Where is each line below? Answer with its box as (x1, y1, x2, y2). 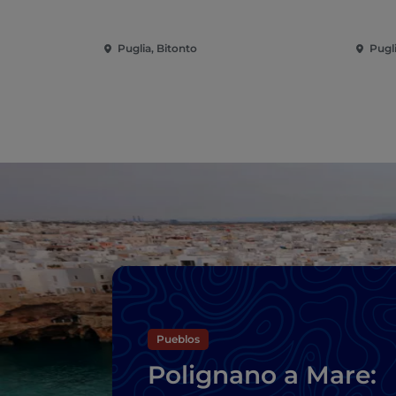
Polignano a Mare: (148, 359, 377, 390)
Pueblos (156, 331, 200, 346)
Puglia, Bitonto (118, 42, 197, 56)
